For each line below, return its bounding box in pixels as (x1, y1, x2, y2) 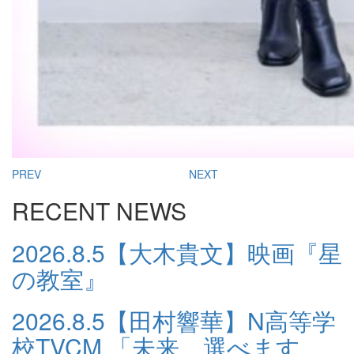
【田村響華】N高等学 (105, 303, 336, 337)
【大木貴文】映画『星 (105, 235, 342, 269)
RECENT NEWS (12, 194, 186, 228)
